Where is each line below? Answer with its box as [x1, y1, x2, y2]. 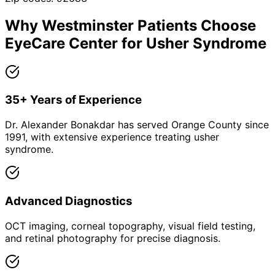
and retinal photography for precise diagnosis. [5, 231, 220, 244]
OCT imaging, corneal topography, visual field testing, [5, 219, 255, 232]
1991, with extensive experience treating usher [5, 131, 219, 144]
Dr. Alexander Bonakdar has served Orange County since [5, 118, 269, 131]
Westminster [42, 16, 134, 34]
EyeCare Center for [5, 34, 146, 52]
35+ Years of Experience [5, 93, 142, 107]
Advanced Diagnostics [5, 193, 133, 208]
